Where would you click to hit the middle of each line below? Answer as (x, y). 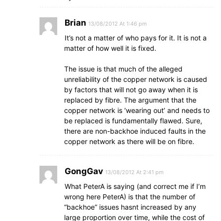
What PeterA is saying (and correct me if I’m (135, 186)
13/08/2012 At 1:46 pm (118, 24)
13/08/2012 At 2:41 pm (134, 172)
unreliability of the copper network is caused (136, 79)
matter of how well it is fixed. (110, 48)
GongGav (84, 171)
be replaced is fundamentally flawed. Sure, (133, 121)
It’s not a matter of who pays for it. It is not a (136, 38)
